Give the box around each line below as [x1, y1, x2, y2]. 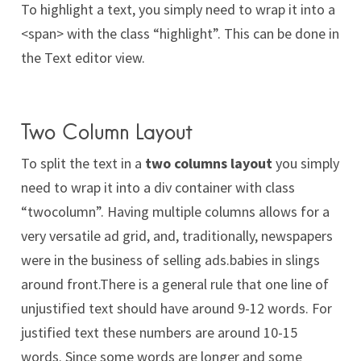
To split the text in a [21, 154, 145, 173]
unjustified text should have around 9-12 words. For [21, 299, 332, 318]
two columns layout [145, 154, 272, 173]
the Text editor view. [21, 48, 145, 68]
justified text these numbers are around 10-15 [21, 323, 297, 342]
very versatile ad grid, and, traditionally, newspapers [21, 226, 333, 246]
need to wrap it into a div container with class [21, 178, 295, 197]
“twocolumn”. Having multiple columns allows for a [21, 202, 330, 222]
